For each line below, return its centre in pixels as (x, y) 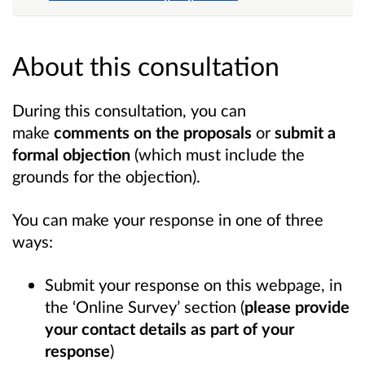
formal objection (71, 154)
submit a (305, 132)
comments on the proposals (153, 132)
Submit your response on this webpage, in (193, 285)
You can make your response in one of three (168, 220)
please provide (297, 307)
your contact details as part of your (169, 329)
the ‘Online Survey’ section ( (145, 307)
